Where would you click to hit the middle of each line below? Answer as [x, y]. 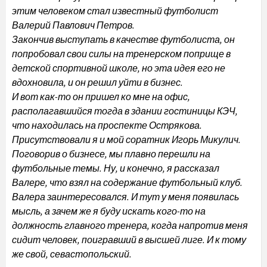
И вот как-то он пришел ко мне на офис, [101, 97]
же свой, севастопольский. [72, 254]
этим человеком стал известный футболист [115, 11]
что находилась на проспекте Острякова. [107, 125]
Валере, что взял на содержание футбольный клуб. [127, 182]
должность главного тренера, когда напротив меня [130, 225]
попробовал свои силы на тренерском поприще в [121, 54]
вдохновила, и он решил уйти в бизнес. [97, 82]
